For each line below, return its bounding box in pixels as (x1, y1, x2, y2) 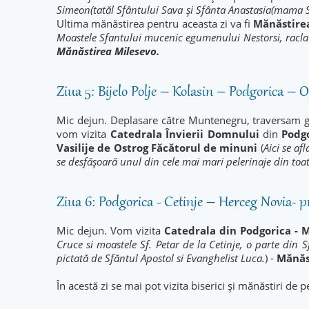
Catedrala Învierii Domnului (110, 127, 259, 141)
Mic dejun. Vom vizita (57, 223, 164, 237)
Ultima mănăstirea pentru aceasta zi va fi (57, 17, 254, 30)
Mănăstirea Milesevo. (57, 44, 159, 58)
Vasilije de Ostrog (57, 141, 151, 154)
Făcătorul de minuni (150, 141, 258, 154)
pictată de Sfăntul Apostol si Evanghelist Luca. (57, 251, 265, 265)
